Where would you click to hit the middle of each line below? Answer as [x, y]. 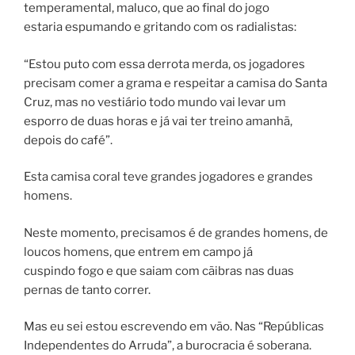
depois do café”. [68, 140]
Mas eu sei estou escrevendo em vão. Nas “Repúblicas [174, 327]
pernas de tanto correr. [87, 290]
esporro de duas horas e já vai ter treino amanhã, [158, 121]
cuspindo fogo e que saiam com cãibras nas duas [159, 271]
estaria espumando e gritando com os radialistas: [160, 27]
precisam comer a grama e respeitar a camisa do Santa [176, 83]
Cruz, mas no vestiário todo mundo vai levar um [155, 102]
